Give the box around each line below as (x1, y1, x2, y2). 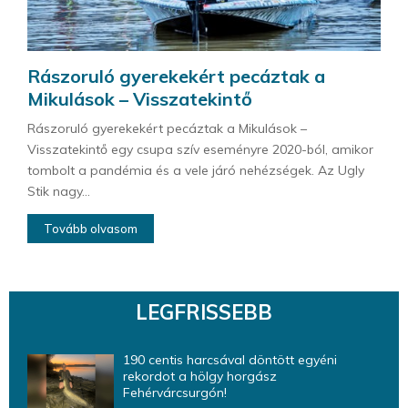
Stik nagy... (27, 183, 90, 200)
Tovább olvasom (44, 221, 138, 237)
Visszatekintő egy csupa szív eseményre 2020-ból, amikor (27, 141, 373, 158)
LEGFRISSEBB (136, 300, 272, 326)
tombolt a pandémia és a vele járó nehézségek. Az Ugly (27, 162, 364, 179)
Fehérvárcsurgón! (123, 384, 227, 402)
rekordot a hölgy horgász (123, 368, 277, 385)
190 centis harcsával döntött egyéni (123, 352, 337, 369)
